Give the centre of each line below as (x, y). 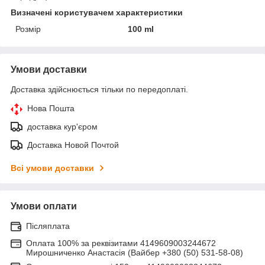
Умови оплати (44, 206)
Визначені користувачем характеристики (97, 12)
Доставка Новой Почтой (73, 145)
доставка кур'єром (62, 126)
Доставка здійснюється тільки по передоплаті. (99, 89)
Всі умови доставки (52, 168)
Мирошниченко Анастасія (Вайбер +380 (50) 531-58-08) (135, 252)
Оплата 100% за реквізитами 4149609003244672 (121, 243)
